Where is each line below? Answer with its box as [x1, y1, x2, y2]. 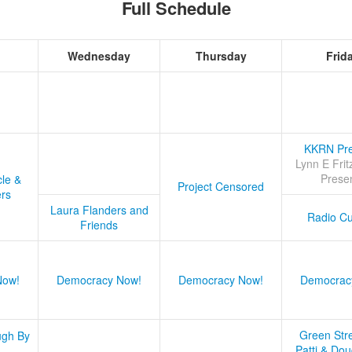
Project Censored [178, 178, 264, 194]
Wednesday [68, 48, 130, 64]
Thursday [195, 48, 247, 64]
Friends [80, 217, 118, 233]
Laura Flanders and [49, 202, 148, 218]
